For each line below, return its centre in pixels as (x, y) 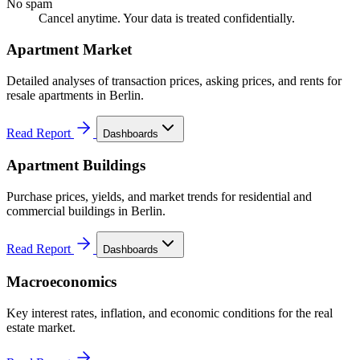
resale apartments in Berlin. (75, 95)
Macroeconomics (61, 281)
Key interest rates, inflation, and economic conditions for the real (170, 313)
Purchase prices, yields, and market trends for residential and (159, 197)
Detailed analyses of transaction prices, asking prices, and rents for (174, 80)
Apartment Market (69, 49)
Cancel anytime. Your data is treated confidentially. (167, 18)
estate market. (41, 327)
